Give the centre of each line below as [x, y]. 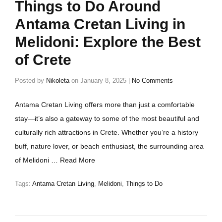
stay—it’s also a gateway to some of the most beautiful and [107, 118]
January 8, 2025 [103, 81]
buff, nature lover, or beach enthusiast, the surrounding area [109, 146]
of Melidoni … [37, 160]
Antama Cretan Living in [100, 24]
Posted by [30, 81]
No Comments [152, 81]
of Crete [43, 60]
